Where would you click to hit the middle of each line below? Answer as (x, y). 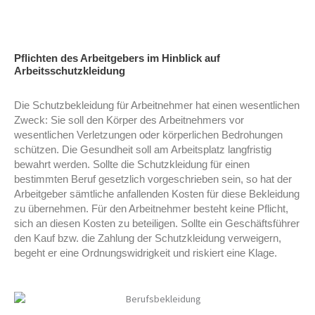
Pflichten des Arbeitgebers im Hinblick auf (117, 58)
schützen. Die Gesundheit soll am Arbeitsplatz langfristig (143, 149)
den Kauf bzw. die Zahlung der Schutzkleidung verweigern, (148, 238)
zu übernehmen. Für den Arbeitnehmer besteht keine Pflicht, (151, 208)
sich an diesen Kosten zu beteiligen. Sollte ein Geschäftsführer (157, 223)
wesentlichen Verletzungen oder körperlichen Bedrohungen (148, 135)
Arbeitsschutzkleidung (70, 71)
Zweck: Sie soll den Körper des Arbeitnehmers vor (129, 120)
